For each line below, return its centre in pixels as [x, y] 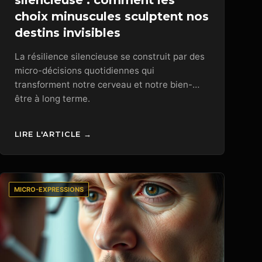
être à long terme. [52, 99]
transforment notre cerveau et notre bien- [103, 85]
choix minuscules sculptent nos [111, 17]
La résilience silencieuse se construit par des [109, 57]
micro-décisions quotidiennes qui [84, 71]
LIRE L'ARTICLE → [53, 134]
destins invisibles [67, 33]
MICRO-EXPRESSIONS [49, 189]
